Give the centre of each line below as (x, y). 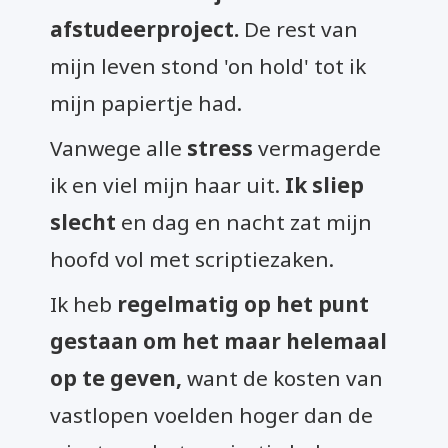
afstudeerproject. (144, 29)
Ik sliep (324, 185)
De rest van (298, 29)
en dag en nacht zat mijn (246, 222)
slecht (85, 222)
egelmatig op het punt (248, 304)
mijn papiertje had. (148, 103)
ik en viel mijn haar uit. (167, 185)
